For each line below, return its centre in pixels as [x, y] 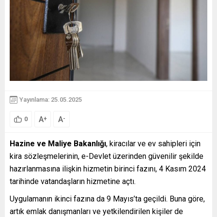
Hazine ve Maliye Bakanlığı [58, 143]
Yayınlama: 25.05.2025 [51, 100]
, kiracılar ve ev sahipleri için [153, 143]
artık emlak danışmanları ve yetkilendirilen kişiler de [96, 211]
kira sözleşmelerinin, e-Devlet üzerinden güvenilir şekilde [107, 156]
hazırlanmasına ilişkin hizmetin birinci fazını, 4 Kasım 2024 [108, 169]
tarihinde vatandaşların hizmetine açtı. [73, 181]
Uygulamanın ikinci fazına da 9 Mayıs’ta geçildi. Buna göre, [107, 199]
